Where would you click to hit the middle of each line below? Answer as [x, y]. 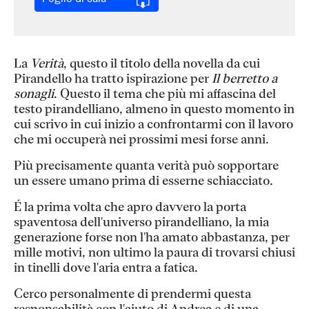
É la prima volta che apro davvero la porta [130, 208]
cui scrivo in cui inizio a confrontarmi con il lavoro [153, 125]
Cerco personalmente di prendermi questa [132, 295]
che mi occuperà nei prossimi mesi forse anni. [141, 140]
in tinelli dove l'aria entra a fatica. [106, 269]
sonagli [34, 95]
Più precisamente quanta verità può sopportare [146, 167]
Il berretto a [245, 80]
